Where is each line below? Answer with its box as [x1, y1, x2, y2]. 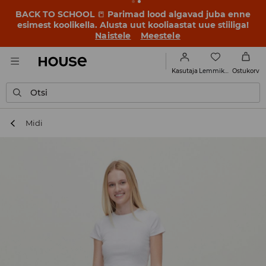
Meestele [140, 30, 180, 41]
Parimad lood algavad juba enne [105, 9, 251, 20]
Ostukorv [232, 67, 259, 75]
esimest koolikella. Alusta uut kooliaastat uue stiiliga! [17, 20, 249, 30]
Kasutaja [172, 67, 198, 75]
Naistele [95, 30, 131, 41]
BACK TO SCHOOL [15, 9, 97, 20]
